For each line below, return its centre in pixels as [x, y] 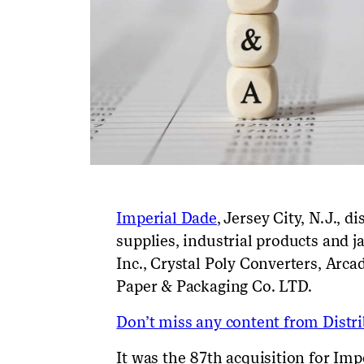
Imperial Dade [167, 218]
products [287, 240]
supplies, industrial [186, 240]
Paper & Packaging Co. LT [207, 286]
